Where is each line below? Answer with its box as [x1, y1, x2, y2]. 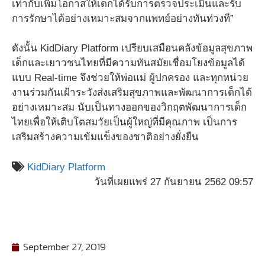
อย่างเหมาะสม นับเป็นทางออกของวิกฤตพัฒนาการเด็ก [12, 102, 247, 113]
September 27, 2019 [23, 239, 106, 254]
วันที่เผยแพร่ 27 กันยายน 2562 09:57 [94, 176, 253, 188]
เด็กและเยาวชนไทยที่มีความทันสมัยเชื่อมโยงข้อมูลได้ [12, 57, 245, 69]
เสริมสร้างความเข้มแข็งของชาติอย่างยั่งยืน [12, 131, 199, 143]
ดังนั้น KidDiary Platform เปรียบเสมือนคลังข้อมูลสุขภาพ [12, 43, 253, 54]
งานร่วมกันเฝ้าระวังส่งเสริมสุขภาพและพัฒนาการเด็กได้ [12, 87, 252, 98]
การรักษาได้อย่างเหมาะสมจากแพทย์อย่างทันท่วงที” [12, 12, 234, 24]
